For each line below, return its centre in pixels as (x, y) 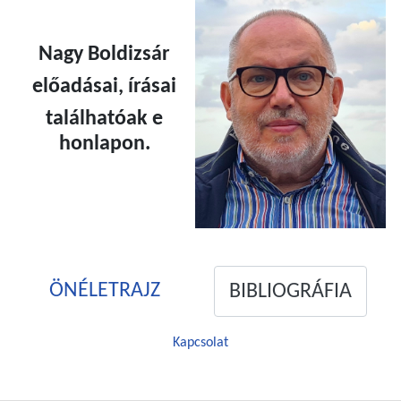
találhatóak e (104, 119)
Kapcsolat (200, 343)
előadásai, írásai (104, 87)
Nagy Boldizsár (104, 55)
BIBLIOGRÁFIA (290, 291)
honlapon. (104, 145)
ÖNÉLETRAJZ (104, 291)
